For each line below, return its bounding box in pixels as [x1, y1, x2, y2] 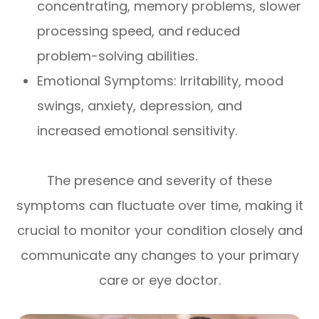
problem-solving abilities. [37, 46, 198, 65]
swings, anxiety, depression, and [37, 96, 243, 115]
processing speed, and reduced [37, 21, 241, 40]
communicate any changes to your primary [20, 246, 299, 264]
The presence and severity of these [47, 171, 272, 189]
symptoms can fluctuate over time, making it [16, 196, 303, 214]
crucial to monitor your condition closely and [16, 221, 303, 239]
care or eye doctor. [98, 271, 221, 289]
